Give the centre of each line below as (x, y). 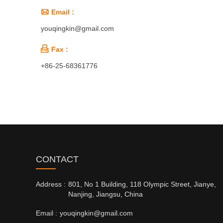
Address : (51, 184)
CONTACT (57, 160)
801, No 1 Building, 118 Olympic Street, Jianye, (142, 184)
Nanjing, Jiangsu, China (106, 194)
